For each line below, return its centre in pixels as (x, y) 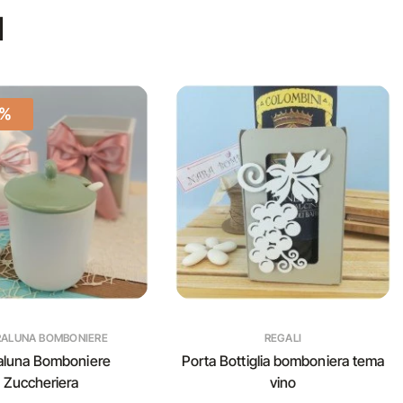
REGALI (283, 338)
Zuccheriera (41, 382)
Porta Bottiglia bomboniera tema (283, 361)
